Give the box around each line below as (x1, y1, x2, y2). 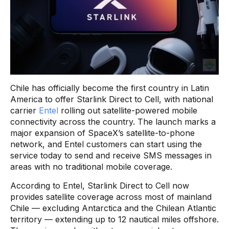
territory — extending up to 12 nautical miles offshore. (10, 214, 219, 224)
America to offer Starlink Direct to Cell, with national (10, 94, 213, 104)
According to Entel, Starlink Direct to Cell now (10, 180, 189, 191)
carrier (10, 105, 39, 116)
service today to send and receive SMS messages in (10, 150, 212, 161)
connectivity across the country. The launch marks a (10, 116, 216, 127)
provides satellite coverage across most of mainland (10, 191, 212, 202)
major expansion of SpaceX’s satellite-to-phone (10, 127, 195, 138)
